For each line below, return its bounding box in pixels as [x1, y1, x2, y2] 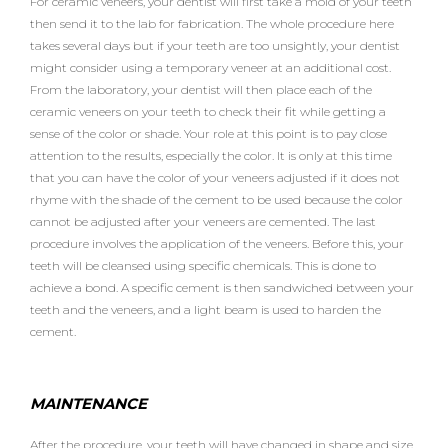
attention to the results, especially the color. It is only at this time [30, 147, 392, 163]
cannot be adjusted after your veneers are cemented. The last [30, 213, 376, 229]
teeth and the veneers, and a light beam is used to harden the [30, 301, 381, 317]
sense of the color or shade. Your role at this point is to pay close [30, 125, 387, 141]
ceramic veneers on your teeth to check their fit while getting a [30, 103, 386, 119]
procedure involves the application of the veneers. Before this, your [30, 235, 404, 251]
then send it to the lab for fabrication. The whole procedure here [30, 15, 394, 31]
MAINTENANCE [30, 393, 147, 413]
